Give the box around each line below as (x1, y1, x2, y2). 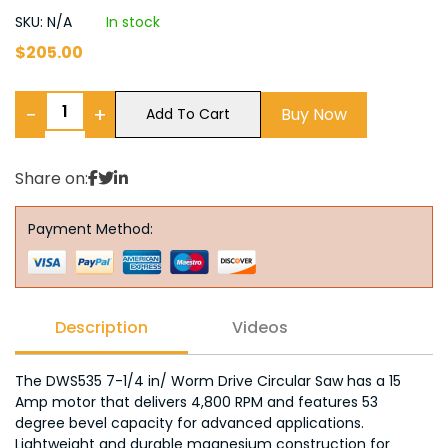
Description (55, 316, 148, 339)
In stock (106, 12, 160, 32)
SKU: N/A (15, 12, 76, 32)
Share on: (15, 167, 88, 190)
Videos (232, 316, 288, 339)
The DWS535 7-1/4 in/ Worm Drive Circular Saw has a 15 (15, 371, 401, 391)
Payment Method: (28, 219, 153, 239)
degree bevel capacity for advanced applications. (15, 413, 364, 433)
